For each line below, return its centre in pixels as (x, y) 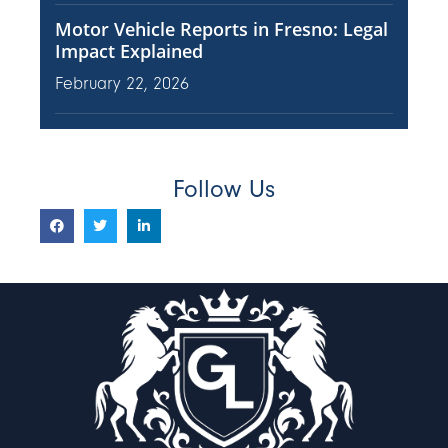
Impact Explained (129, 51)
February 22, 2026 (122, 84)
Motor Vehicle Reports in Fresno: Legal (221, 29)
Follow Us (224, 189)
